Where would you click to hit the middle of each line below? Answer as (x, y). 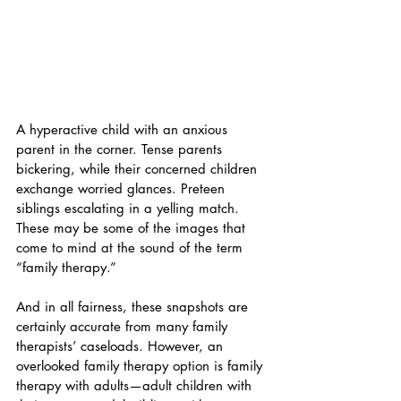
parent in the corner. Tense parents (121, 149)
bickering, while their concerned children (139, 169)
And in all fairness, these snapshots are (134, 307)
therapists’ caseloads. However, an (122, 346)
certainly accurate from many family (124, 326)
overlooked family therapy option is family (141, 366)
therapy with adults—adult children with (136, 385)
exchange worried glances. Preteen (123, 188)
